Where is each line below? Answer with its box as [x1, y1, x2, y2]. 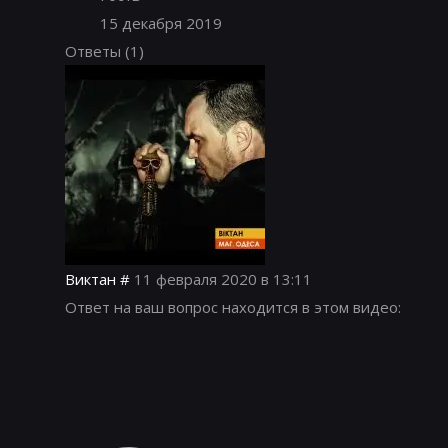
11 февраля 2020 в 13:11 [134, 269, 312, 290]
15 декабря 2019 [100, 13, 222, 34]
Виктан [65, 269, 116, 290]
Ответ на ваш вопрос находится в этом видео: [65, 297, 401, 318]
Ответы [65, 41, 125, 62]
